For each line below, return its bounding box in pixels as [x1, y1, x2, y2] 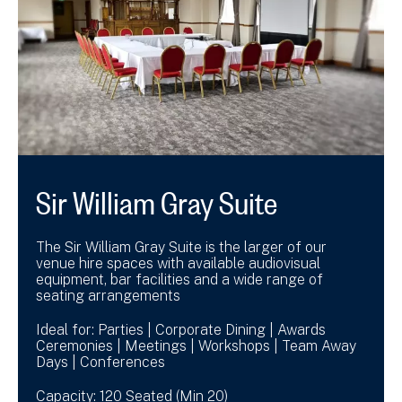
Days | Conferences [36, 353, 169, 371]
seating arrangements [36, 286, 180, 304]
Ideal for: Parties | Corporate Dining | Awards [36, 320, 326, 338]
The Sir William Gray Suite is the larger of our [36, 238, 327, 256]
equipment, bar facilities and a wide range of [36, 270, 323, 288]
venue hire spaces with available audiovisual [36, 254, 320, 272]
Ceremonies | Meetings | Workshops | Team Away [36, 336, 356, 354]
